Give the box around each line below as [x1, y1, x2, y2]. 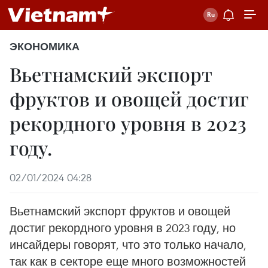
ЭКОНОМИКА [10, 40, 80, 53]
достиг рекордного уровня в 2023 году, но [10, 220, 236, 235]
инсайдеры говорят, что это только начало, [10, 237, 246, 252]
